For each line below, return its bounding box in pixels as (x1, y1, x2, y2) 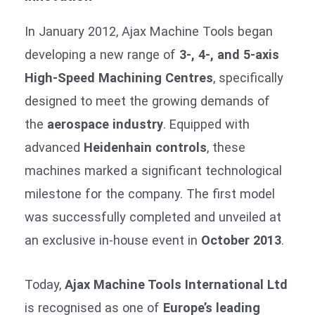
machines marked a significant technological (25, 163, 282, 179)
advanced (25, 140, 84, 155)
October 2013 (201, 233, 281, 248)
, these (207, 140, 245, 155)
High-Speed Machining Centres (25, 70, 213, 86)
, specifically (213, 70, 283, 86)
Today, (25, 276, 65, 292)
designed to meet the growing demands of (25, 94, 270, 109)
